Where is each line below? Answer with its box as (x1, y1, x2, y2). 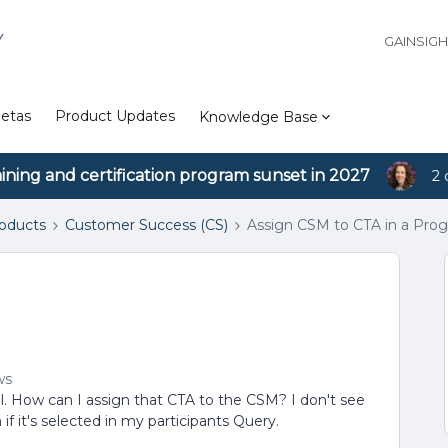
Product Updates (55, 107, 175, 125)
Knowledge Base (199, 107, 318, 126)
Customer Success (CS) (65, 216, 228, 234)
